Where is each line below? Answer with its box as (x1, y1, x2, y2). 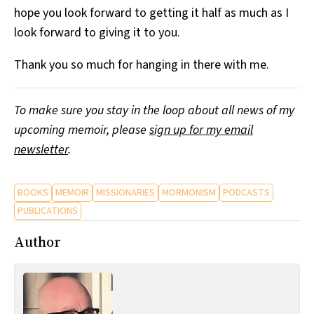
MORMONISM (162, 185, 216, 200)
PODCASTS (223, 185, 270, 200)
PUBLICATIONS (18, 203, 78, 218)
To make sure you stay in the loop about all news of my (14, 101, 294, 119)
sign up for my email (149, 121, 253, 139)
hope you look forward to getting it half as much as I (14, 4, 289, 22)
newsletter (14, 140, 68, 158)
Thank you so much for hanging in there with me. (14, 55, 269, 74)
